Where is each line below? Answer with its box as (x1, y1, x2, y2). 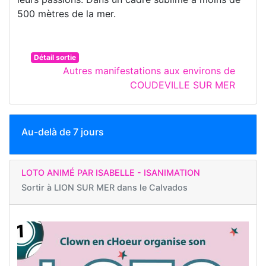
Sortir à (21, 182, 54, 192)
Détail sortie (33, 52, 76, 62)
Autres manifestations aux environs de (63, 64, 235, 77)
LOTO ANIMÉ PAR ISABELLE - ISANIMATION (21, 167, 200, 178)
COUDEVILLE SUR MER (130, 78, 235, 91)
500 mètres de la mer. (17, 7, 116, 20)
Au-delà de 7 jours (21, 125, 104, 138)
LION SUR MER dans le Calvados (54, 182, 188, 192)
